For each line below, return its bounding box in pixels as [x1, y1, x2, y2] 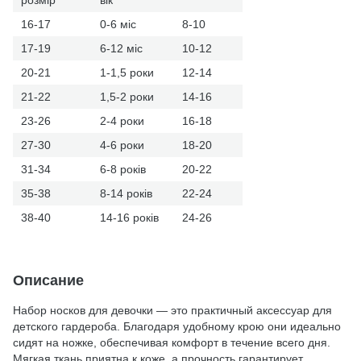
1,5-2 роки [100, 89, 154, 103]
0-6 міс [100, 17, 136, 31]
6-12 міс [100, 41, 143, 55]
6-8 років [100, 162, 146, 176]
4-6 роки [100, 138, 144, 151]
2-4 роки [100, 114, 144, 127]
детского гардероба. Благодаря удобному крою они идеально [13, 319, 341, 333]
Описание [13, 272, 84, 288]
